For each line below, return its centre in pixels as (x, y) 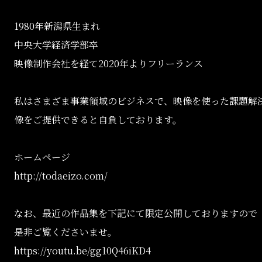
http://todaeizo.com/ (61, 176)
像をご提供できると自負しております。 (98, 120)
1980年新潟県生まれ (57, 26)
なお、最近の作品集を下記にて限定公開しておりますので (136, 213)
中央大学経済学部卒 (56, 45)
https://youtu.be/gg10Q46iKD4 (82, 251)
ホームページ (42, 157)
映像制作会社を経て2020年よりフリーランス (108, 64)
